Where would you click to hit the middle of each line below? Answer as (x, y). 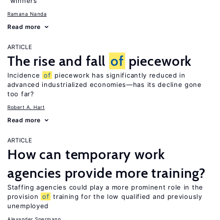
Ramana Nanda (27, 14)
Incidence (25, 75)
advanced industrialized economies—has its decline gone (105, 84)
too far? (21, 94)
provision (24, 196)
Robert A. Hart (26, 107)
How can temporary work (86, 154)
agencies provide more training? (107, 173)
